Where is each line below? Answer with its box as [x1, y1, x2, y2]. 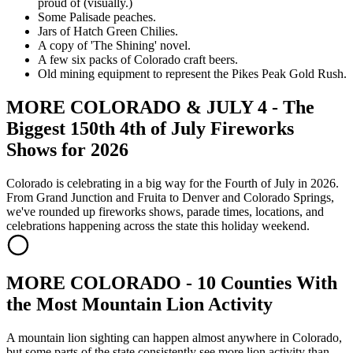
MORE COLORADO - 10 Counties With [6, 273, 337, 294]
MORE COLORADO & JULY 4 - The [6, 97, 314, 118]
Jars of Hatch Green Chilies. [38, 24, 178, 39]
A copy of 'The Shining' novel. [38, 39, 191, 53]
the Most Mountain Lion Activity [6, 294, 273, 315]
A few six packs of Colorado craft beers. [38, 53, 238, 67]
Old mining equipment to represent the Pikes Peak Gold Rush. [38, 67, 347, 81]
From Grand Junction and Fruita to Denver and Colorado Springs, [6, 191, 334, 205]
